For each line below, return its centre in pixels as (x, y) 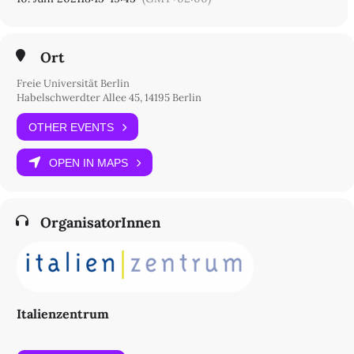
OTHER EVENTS (71, 127)
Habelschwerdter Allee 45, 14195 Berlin (109, 98)
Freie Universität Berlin (73, 83)
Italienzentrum (63, 314)
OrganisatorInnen (100, 222)
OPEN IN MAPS (88, 162)
